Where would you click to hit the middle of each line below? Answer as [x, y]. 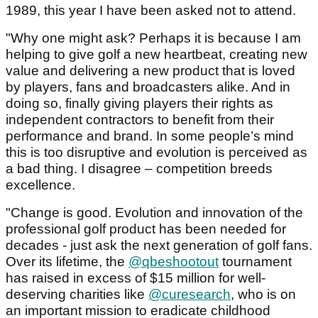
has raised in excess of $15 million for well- [136, 278]
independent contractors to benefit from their [140, 120]
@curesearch [190, 295]
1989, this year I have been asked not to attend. [151, 11]
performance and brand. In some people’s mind [150, 136]
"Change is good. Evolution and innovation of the [154, 213]
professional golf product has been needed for [146, 229]
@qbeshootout [174, 262]
